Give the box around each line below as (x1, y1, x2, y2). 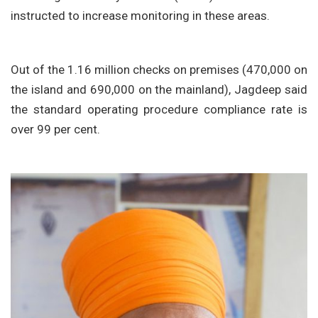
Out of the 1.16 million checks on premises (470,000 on (11, 62, 307, 77)
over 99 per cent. (11, 122, 100, 137)
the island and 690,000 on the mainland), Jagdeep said (11, 82, 307, 97)
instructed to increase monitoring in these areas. (11, 9, 270, 23)
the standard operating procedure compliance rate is (11, 102, 307, 117)
